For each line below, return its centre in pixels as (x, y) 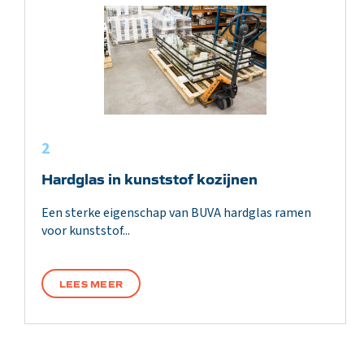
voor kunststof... (86, 231)
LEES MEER (91, 283)
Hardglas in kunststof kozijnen (149, 178)
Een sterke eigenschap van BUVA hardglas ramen (176, 213)
